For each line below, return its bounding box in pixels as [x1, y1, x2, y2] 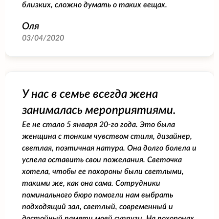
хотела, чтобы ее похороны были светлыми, [22, 167, 184, 175]
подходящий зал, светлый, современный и [22, 202, 173, 211]
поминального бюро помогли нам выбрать [22, 191, 173, 199]
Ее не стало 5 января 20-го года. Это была [22, 120, 175, 129]
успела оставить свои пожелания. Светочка [22, 155, 182, 164]
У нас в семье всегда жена [22, 88, 158, 100]
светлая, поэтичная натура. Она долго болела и [22, 144, 197, 152]
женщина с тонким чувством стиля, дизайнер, [22, 132, 192, 140]
